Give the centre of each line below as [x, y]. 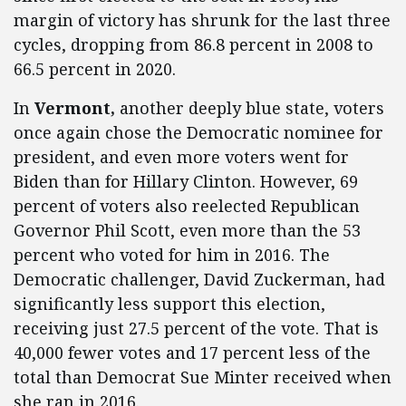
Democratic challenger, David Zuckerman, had [199, 280]
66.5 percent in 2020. [97, 69]
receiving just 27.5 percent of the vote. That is [196, 329]
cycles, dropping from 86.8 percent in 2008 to [193, 45]
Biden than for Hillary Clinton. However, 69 [186, 182]
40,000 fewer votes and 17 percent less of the [192, 353]
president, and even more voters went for [181, 157]
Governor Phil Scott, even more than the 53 [187, 231]
